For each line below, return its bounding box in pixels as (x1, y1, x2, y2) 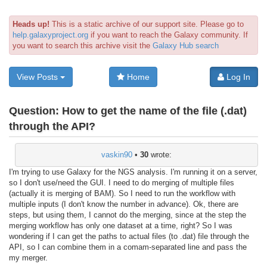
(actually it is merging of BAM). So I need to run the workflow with (9, 188, 235, 198)
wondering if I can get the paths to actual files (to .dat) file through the (9, 231, 249, 241)
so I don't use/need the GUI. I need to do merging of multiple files (9, 178, 234, 187)
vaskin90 (101, 150, 132, 159)
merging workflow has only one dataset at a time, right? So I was (9, 221, 232, 230)
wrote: (148, 150, 172, 159)
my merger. (9, 253, 48, 262)
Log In (223, 72, 250, 82)
